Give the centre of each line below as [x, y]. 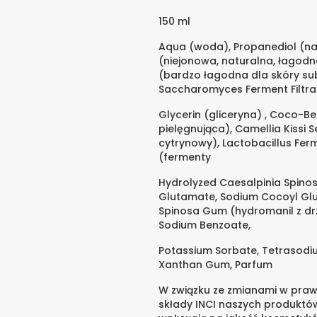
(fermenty [185, 157]
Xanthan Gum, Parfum [215, 265]
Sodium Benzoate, [204, 225]
